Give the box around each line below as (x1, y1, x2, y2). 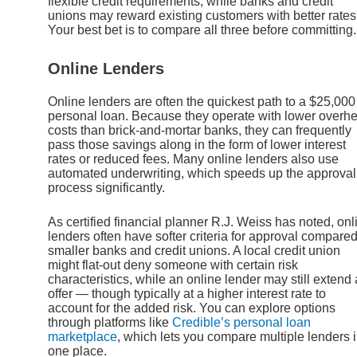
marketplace (48, 330, 117, 344)
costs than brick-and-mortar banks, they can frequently (48, 123, 351, 137)
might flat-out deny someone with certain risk (48, 258, 298, 273)
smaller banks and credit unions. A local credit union (48, 244, 340, 258)
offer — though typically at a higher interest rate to (48, 287, 326, 301)
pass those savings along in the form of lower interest (48, 137, 346, 151)
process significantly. (48, 180, 165, 194)
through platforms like (48, 316, 172, 330)
